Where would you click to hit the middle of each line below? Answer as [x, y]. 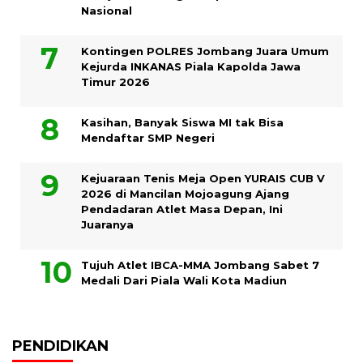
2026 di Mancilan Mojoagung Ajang [185, 194]
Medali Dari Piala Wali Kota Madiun [184, 281]
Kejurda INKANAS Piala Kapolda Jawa [191, 67]
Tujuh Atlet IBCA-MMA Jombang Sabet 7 [200, 265]
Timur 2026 [115, 82]
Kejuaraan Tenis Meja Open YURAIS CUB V [203, 179]
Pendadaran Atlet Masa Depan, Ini [182, 209]
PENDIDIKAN [60, 346]
